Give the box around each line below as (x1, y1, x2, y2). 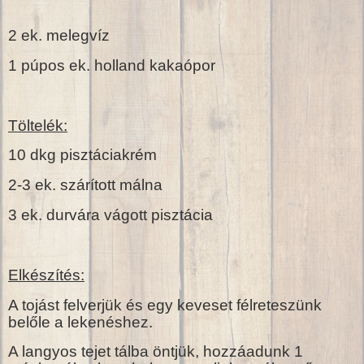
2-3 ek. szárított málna (8, 176, 162, 194)
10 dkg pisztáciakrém (8, 146, 157, 164)
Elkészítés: (8, 266, 84, 284)
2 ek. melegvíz (8, 27, 110, 45)
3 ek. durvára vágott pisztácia (8, 206, 213, 224)
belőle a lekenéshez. (8, 313, 153, 331)
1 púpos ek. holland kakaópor (8, 57, 215, 74)
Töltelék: (8, 116, 67, 134)
